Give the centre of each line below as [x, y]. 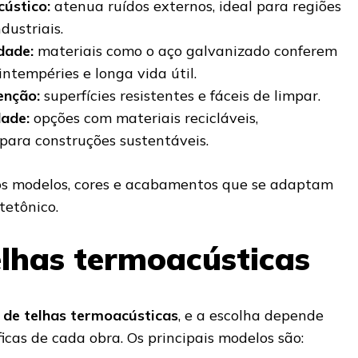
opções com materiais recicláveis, [144, 118]
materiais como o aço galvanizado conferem [185, 51]
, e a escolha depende [251, 315]
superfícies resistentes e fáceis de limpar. [180, 96]
